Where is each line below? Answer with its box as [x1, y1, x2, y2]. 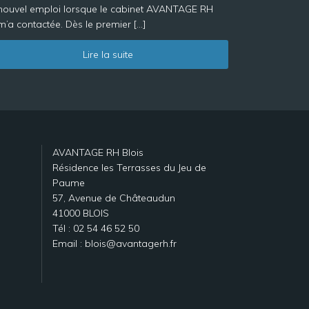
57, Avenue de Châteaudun [52, 192, 175, 204]
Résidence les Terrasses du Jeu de [52, 161, 206, 174]
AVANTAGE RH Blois [52, 146, 143, 159]
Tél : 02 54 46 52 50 [52, 222, 139, 235]
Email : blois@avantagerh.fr [52, 237, 177, 250]
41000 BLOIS [52, 207, 109, 219]
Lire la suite [82, 48, 133, 61]
